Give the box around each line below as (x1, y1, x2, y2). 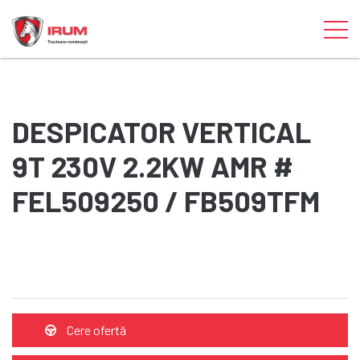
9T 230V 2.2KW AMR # (12, 149, 293, 183)
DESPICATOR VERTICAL (12, 114, 311, 149)
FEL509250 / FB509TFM (12, 183, 320, 218)
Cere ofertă (64, 322, 126, 337)
